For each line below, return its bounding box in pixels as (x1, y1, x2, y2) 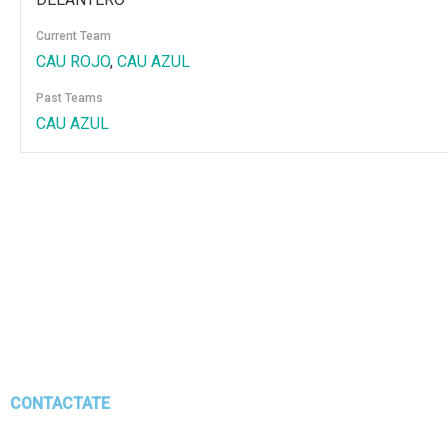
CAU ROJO (36, 52, 110, 71)
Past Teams (36, 91, 103, 105)
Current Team (36, 29, 111, 43)
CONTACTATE (10, 394, 110, 413)
